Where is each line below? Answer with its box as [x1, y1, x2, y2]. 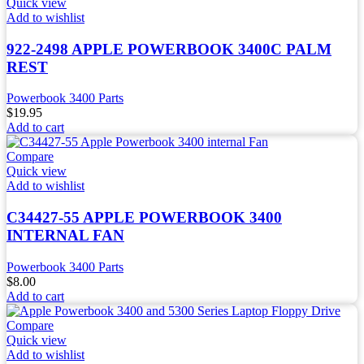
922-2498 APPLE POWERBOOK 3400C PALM [6, 40, 331, 58]
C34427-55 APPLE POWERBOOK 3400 [6, 209, 282, 227]
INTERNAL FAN [6, 227, 124, 245]
